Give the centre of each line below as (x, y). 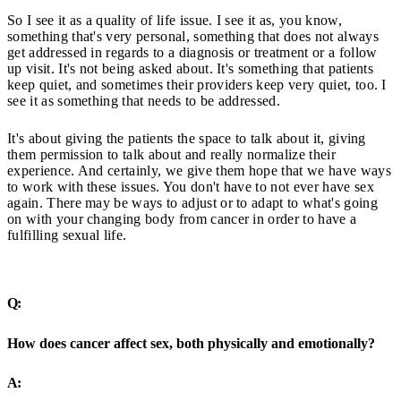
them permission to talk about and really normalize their (171, 154)
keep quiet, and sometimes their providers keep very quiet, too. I (197, 85)
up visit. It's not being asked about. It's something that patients (191, 68)
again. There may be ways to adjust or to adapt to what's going (192, 203)
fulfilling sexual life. (67, 235)
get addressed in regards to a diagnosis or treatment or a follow (192, 52)
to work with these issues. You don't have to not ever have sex (191, 187)
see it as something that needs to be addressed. (144, 101)
